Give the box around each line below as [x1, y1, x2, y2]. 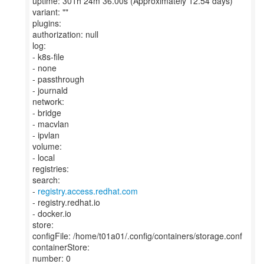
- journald [32, 84, 68, 96]
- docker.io [32, 207, 71, 219]
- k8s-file [32, 51, 64, 62]
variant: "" [32, 6, 68, 18]
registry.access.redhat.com [38, 185, 138, 197]
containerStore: [32, 241, 90, 253]
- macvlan [32, 118, 69, 130]
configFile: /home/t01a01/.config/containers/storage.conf [32, 230, 242, 242]
